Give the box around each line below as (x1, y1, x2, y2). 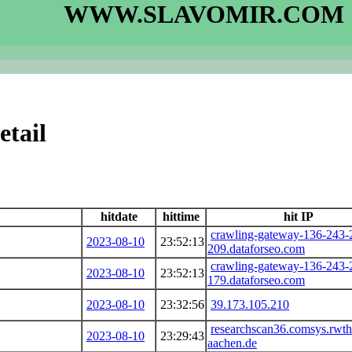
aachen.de (207, 335, 257, 350)
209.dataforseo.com (207, 241, 305, 255)
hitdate (100, 209, 137, 223)
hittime (159, 209, 203, 223)
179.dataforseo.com (207, 273, 305, 287)
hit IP (280, 209, 317, 223)
